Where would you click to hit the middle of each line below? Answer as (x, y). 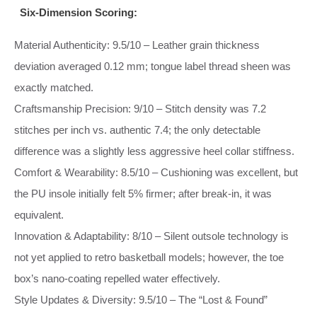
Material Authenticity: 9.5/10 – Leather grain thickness (137, 45)
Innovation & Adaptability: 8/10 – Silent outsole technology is (151, 236)
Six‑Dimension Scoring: (78, 12)
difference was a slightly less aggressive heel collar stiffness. (154, 151)
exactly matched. (54, 87)
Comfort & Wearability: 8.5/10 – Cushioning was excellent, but (156, 172)
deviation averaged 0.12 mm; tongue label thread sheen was (152, 66)
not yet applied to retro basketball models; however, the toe (149, 257)
